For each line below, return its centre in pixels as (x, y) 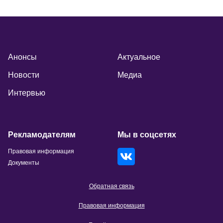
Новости (24, 75)
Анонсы (22, 57)
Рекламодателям (42, 135)
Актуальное (139, 57)
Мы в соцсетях (147, 135)
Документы (24, 163)
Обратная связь (111, 186)
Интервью (27, 93)
